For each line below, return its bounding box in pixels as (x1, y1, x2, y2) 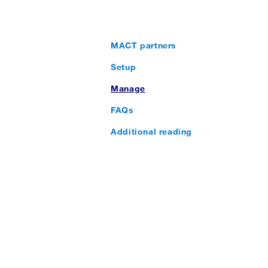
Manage (111, 83, 145, 94)
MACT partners (111, 40, 177, 51)
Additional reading (111, 126, 193, 137)
